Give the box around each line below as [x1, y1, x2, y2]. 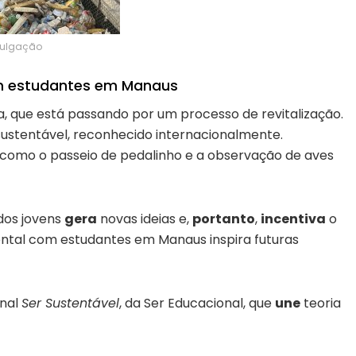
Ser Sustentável [21, 294, 119, 313]
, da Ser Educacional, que [119, 294, 275, 313]
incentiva [261, 210, 326, 229]
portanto [192, 210, 255, 229]
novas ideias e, [97, 210, 192, 229]
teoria [300, 294, 341, 313]
